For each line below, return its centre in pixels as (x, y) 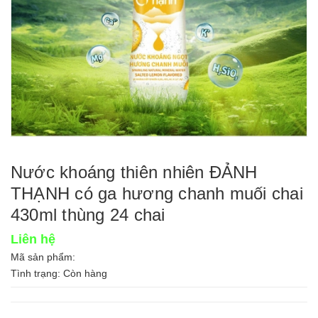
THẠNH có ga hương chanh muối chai (157, 193)
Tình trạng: (37, 273)
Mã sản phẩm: (43, 257)
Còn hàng (85, 273)
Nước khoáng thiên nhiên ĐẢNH (134, 172)
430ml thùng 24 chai (88, 215)
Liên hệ (33, 239)
